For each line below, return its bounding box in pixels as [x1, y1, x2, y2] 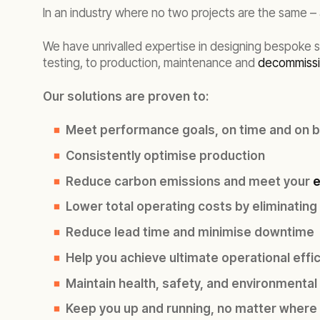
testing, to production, [43, 56, 161, 70]
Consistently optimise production [66, 148, 265, 163]
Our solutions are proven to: [43, 89, 209, 104]
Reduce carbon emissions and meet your [66, 174, 313, 189]
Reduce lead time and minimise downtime [66, 225, 314, 239]
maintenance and [164, 56, 258, 70]
